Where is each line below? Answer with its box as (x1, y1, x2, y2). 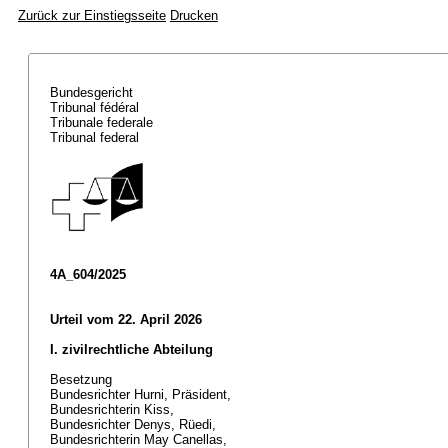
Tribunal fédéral (50, 100, 143, 115)
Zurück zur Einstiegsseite (18, 8, 166, 23)
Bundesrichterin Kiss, (50, 402, 178, 417)
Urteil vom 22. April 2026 (50, 312, 202, 327)
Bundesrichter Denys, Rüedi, (50, 417, 220, 432)
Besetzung (50, 372, 116, 387)
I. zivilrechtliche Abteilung (50, 342, 213, 357)
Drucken (170, 8, 218, 23)
